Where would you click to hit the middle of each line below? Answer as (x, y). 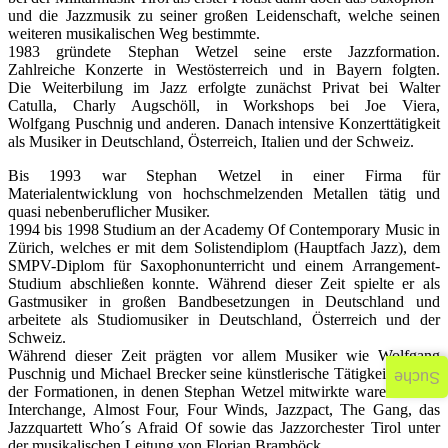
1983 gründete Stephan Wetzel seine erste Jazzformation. (224, 51)
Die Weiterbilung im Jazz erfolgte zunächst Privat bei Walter (224, 87)
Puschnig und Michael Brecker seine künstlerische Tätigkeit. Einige (224, 373)
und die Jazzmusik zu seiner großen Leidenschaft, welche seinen (224, 15)
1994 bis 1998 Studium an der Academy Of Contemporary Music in (224, 229)
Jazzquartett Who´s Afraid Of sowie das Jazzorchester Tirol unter (224, 427)
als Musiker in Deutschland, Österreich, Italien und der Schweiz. (211, 141)
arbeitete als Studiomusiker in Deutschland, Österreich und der (224, 319)
